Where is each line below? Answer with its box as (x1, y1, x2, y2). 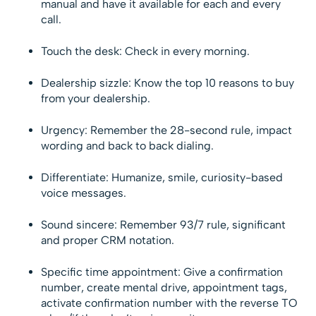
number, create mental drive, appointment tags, (41, 281, 288, 295)
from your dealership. (41, 92, 151, 106)
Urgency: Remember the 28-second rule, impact (41, 123, 293, 138)
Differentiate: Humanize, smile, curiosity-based (41, 171, 284, 185)
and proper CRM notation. (41, 233, 175, 248)
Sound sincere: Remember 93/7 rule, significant (41, 218, 286, 232)
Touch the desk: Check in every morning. (41, 44, 250, 59)
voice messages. (41, 186, 127, 200)
